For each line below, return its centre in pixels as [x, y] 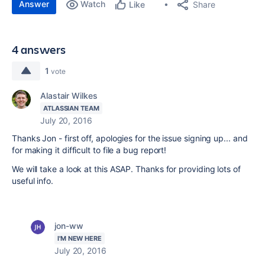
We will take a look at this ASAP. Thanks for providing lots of [126, 169]
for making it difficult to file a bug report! [89, 150]
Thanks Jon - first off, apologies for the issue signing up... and [130, 138]
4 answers [39, 49]
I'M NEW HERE [80, 238]
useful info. [33, 181]
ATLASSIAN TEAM [71, 108]
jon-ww [69, 226]
